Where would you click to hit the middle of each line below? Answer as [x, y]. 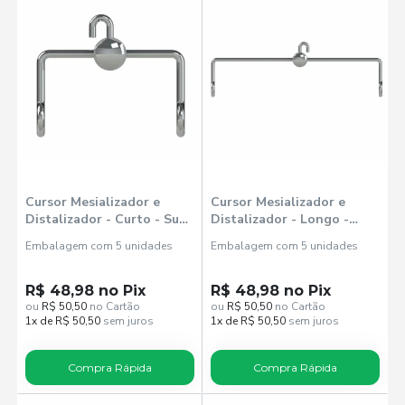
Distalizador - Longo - [280, 220]
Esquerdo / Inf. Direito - [99, 237]
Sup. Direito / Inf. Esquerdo [294, 237]
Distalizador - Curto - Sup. [108, 220]
